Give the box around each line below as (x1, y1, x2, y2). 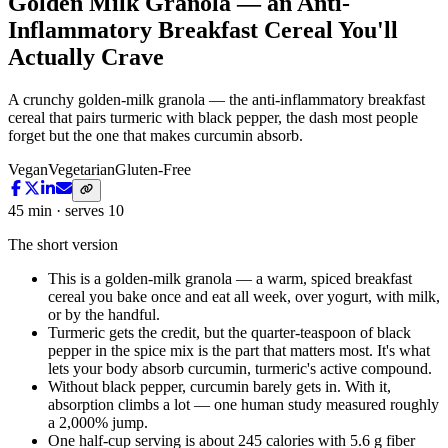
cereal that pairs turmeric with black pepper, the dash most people (8, 109, 418, 127)
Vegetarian (48, 161, 115, 179)
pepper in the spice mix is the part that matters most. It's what (48, 341, 430, 359)
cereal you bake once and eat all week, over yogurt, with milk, (48, 287, 440, 305)
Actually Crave (8, 44, 164, 71)
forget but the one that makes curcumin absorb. (8, 127, 303, 145)
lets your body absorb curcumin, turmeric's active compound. (48, 359, 432, 377)
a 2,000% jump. (48, 413, 148, 431)
